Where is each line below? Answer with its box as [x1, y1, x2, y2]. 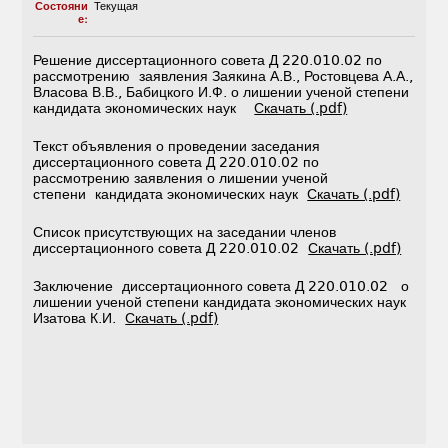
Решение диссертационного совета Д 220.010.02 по [33, 52, 383, 69]
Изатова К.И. [33, 310, 126, 327]
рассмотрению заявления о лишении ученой [33, 170, 329, 187]
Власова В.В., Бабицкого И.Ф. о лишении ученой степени [33, 84, 410, 101]
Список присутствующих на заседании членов [33, 224, 337, 241]
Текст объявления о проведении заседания [33, 138, 321, 155]
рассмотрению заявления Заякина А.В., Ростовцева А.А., [33, 68, 414, 85]
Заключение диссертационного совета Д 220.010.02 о [33, 278, 410, 295]
